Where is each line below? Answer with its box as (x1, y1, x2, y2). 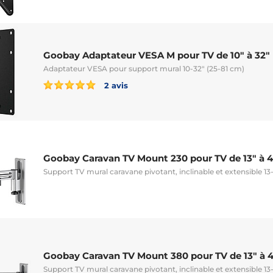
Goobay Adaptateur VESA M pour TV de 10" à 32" (43, 49, 270, 61)
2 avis (102, 80, 128, 90)
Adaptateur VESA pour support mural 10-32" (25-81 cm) (43, 63, 244, 73)
